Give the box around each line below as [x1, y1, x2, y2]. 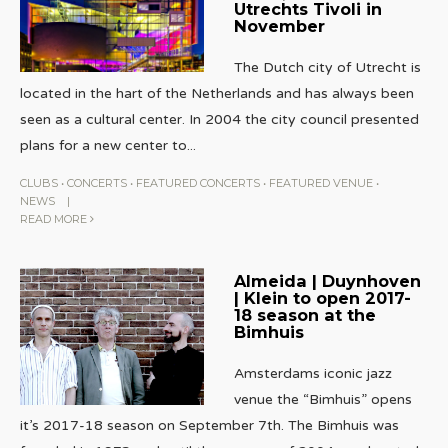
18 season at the [233, 304, 376, 325]
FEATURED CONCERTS [136, 175, 260, 190]
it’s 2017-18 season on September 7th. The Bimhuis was [20, 416, 399, 434]
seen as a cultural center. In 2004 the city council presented [20, 110, 419, 128]
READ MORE [20, 211, 90, 226]
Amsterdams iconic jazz [233, 364, 392, 382]
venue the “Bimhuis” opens [233, 390, 412, 408]
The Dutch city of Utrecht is [233, 58, 421, 76]
